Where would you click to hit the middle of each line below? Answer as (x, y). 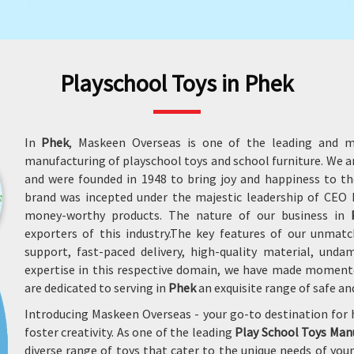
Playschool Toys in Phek (177, 83)
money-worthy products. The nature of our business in (187, 215)
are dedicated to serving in (96, 288)
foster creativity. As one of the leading (130, 332)
